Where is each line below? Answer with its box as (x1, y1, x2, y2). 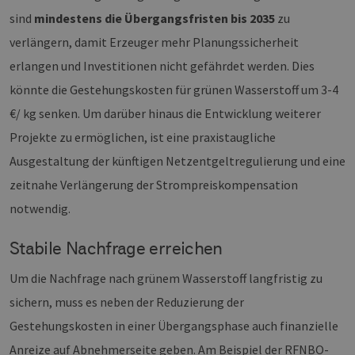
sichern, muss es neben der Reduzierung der (10, 294, 244, 311)
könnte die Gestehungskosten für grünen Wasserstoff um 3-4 (10, 82, 338, 98)
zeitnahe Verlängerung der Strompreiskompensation (10, 177, 298, 193)
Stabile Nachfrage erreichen (10, 237, 223, 259)
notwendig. (10, 200, 71, 217)
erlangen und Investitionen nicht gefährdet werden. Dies (10, 58, 315, 74)
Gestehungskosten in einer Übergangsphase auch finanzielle (10, 318, 338, 334)
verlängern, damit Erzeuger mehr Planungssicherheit (10, 34, 299, 51)
